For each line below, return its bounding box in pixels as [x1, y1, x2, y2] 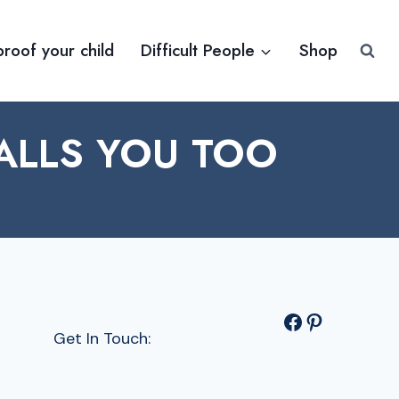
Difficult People [141, 38, 256, 63]
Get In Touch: [53, 328, 151, 350]
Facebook [281, 306, 293, 335]
